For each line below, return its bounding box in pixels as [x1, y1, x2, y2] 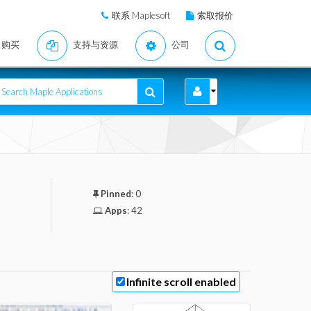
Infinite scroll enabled [126, 275, 236, 288]
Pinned [100, 188, 131, 199]
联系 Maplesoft [112, 10, 170, 21]
